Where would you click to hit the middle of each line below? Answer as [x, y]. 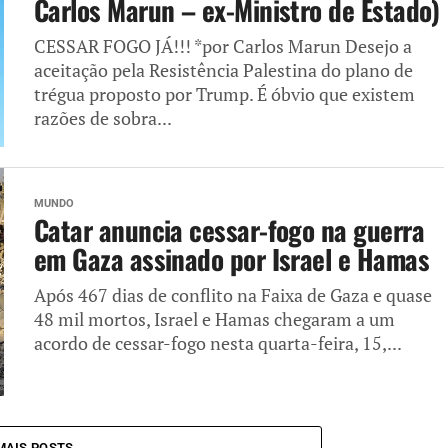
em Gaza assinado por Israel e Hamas [231, 259]
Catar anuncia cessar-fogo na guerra [229, 230]
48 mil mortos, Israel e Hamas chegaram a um [214, 320]
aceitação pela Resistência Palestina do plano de [223, 71]
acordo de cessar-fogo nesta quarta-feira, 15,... [218, 344]
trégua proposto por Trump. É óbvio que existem [224, 95]
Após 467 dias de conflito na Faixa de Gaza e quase [233, 296]
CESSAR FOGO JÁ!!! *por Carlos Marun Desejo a [223, 47]
